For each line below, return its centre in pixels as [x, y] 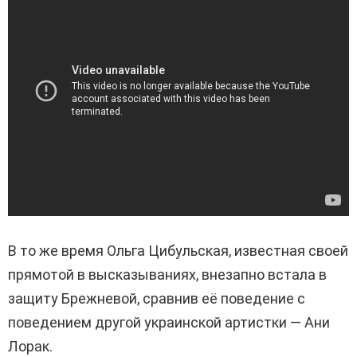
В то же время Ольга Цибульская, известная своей [178, 251]
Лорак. [30, 347]
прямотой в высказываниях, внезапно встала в [167, 275]
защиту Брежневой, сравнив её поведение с [157, 299]
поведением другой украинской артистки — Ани [169, 323]
